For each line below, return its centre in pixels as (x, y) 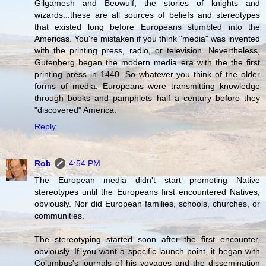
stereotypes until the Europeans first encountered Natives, (147, 191)
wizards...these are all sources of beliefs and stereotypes (147, 15)
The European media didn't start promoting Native (147, 180)
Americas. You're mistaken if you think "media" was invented (147, 38)
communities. (59, 215)
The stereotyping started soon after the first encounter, (147, 239)
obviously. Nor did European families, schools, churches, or (147, 203)
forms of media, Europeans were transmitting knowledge (147, 86)
